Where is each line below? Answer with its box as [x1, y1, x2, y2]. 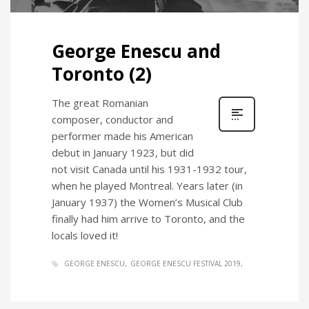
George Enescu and [52, 38, 221, 63]
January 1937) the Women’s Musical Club [52, 195, 243, 209]
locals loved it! [52, 228, 118, 242]
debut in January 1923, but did [52, 145, 194, 159]
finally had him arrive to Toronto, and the [52, 211, 245, 226]
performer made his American [52, 128, 193, 143]
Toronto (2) [52, 61, 152, 86]
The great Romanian [52, 95, 148, 110]
